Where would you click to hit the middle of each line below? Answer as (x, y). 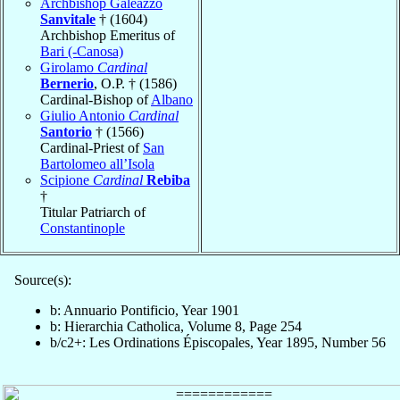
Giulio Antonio (84, 115)
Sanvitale (68, 19)
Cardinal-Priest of (92, 147)
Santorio (66, 131)
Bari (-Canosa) (82, 51)
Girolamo (69, 67)
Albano (172, 99)
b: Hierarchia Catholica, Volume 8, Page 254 (176, 326)
